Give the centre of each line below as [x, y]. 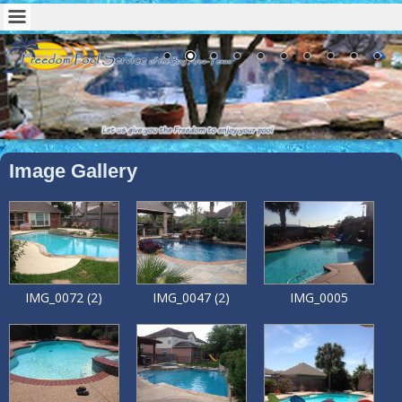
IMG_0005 [319, 298]
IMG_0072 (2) [64, 298]
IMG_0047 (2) [191, 298]
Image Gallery [73, 171]
